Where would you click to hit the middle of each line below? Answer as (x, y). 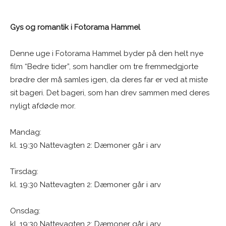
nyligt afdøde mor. (43, 106)
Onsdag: (25, 211)
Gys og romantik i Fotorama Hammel (75, 27)
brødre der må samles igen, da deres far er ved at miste (109, 79)
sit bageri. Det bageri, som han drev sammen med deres (110, 93)
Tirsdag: (24, 171)
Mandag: (26, 132)
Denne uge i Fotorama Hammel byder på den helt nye (107, 53)
